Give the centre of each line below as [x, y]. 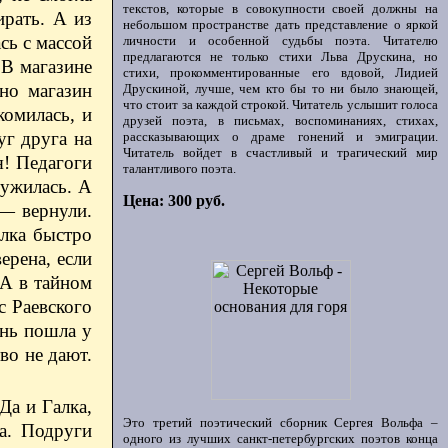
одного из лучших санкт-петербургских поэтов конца [280, 438]
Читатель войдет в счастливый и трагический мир [280, 152]
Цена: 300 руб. [174, 200]
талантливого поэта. [179, 168]
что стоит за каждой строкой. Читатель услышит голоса [280, 104]
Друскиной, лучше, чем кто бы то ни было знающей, [280, 88]
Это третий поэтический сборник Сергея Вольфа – [280, 422]
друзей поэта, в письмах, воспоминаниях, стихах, [280, 120]
